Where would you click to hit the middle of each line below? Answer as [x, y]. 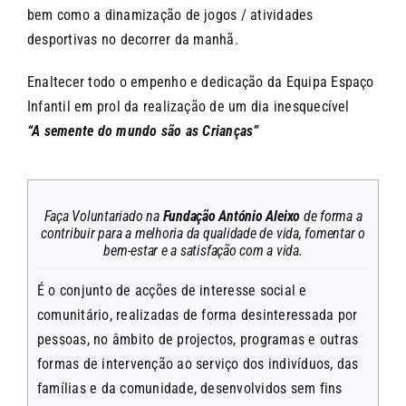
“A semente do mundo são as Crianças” [143, 131]
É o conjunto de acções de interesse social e [172, 291]
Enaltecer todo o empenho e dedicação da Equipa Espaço [200, 82]
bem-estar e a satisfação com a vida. [203, 251]
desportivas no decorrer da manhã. [132, 40]
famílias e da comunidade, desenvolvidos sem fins [189, 389]
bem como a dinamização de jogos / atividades [170, 15]
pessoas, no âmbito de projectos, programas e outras [198, 340]
